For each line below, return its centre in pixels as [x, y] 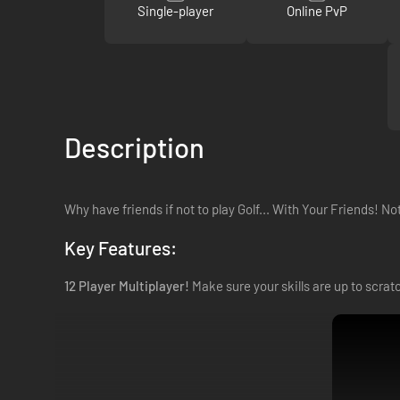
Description [134, 146]
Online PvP [317, 11]
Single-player [175, 11]
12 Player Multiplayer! [127, 285]
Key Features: [121, 247]
